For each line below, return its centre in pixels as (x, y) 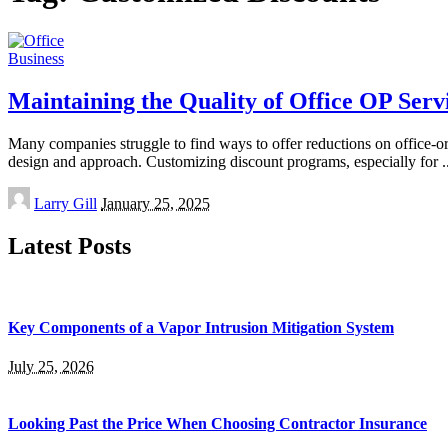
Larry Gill (65, 203)
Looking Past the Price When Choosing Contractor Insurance (217, 424)
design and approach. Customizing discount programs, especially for (225, 161)
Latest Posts (69, 245)
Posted (28, 194)
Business (36, 58)
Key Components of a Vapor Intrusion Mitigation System (201, 327)
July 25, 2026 (51, 367)
